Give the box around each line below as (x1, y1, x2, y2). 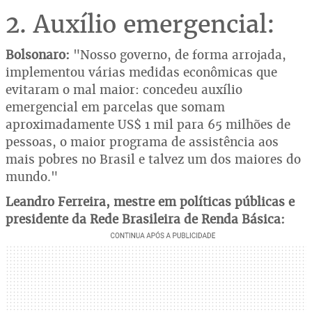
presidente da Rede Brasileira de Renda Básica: (6, 210, 285, 227)
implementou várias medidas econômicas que (6, 63, 277, 80)
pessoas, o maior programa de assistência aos (6, 133, 279, 150)
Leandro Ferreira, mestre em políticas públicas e (6, 193, 295, 210)
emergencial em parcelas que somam (6, 98, 225, 115)
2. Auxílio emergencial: (6, 8, 282, 40)
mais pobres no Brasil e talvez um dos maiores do (6, 150, 301, 167)
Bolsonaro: (6, 46, 70, 63)
